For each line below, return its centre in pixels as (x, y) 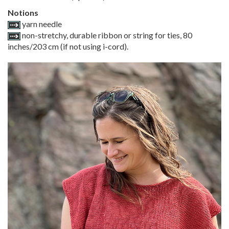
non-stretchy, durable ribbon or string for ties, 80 (106, 35)
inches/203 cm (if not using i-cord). (68, 47)
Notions (23, 13)
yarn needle (41, 24)
